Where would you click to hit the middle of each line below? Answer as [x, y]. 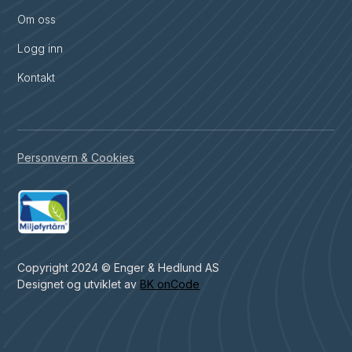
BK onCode [170, 284]
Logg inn [40, 48]
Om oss [37, 19]
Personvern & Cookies [76, 157]
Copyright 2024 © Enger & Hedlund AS [119, 267]
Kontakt [37, 77]
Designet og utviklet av [79, 284]
